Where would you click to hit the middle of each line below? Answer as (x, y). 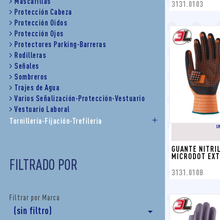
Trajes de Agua (37, 87)
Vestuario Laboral (42, 109)
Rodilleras (30, 55)
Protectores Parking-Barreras (60, 44)
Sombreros (31, 77)
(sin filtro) (33, 210)
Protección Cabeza (43, 12)
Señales (27, 66)
